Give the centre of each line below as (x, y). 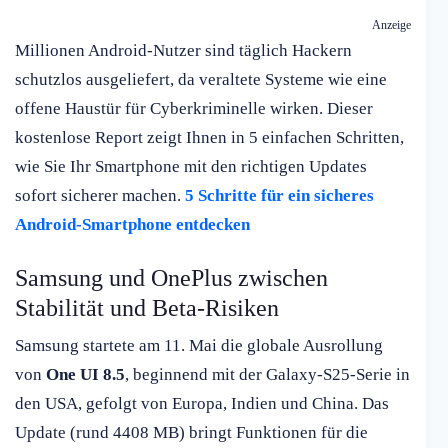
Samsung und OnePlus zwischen (171, 278)
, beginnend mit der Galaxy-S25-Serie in (267, 375)
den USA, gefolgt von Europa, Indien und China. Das (202, 404)
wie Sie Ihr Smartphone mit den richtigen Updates (191, 167)
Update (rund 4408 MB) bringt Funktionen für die (191, 433)
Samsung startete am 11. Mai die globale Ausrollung (199, 346)
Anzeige (391, 25)
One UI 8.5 (85, 375)
